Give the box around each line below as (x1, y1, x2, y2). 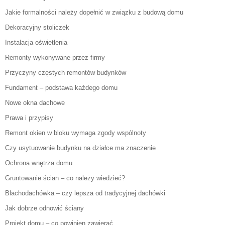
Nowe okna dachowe (5, 99, 65, 107)
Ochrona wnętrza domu (5, 159, 72, 167)
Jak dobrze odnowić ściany (5, 204, 84, 212)
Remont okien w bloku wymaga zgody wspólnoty (5, 129, 146, 137)
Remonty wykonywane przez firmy (5, 54, 105, 62)
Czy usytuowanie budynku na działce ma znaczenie (5, 144, 156, 152)
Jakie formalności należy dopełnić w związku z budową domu (5, 9, 183, 17)
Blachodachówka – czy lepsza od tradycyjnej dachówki (5, 189, 165, 197)
